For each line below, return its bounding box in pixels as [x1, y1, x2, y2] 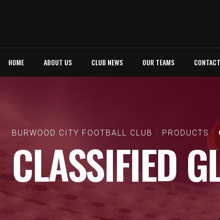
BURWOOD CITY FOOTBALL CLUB [12, 128, 153, 137]
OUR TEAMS [142, 57, 174, 67]
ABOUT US [44, 57, 72, 67]
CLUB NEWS [91, 57, 123, 67]
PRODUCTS [162, 128, 209, 137]
